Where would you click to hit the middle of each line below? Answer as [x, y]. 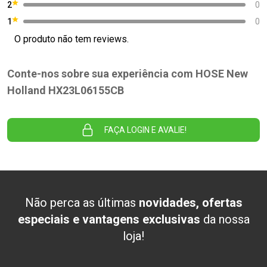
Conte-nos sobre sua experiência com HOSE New [128, 73]
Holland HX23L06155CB [66, 90]
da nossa [225, 219]
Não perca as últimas [82, 202]
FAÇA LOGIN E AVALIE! [145, 130]
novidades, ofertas [190, 202]
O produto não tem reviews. [72, 39]
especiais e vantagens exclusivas [109, 219]
